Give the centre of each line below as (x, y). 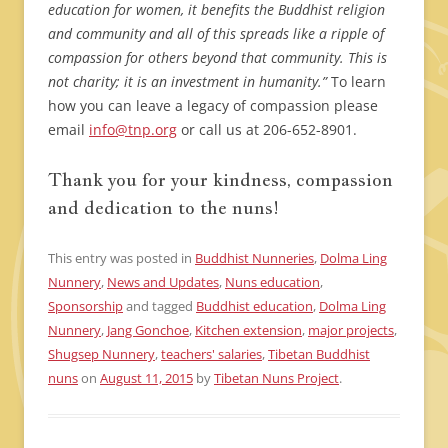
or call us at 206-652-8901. (267, 130)
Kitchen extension (248, 330)
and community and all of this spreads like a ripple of (216, 34)
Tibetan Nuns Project (276, 378)
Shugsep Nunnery (101, 354)
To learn (358, 82)
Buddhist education (254, 306)
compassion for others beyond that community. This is (217, 58)
